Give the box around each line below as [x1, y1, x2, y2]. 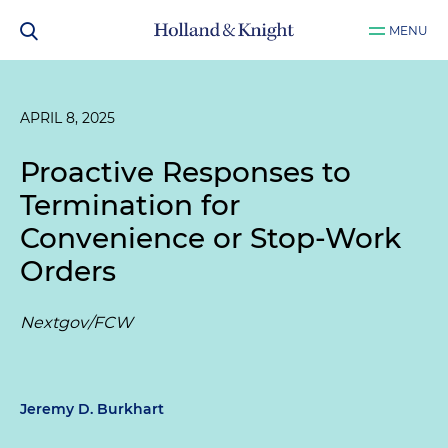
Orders [20, 254, 116, 288]
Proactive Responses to [20, 155, 351, 189]
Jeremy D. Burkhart [20, 400, 164, 418]
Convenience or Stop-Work [20, 221, 401, 255]
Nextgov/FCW [20, 313, 133, 332]
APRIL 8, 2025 [20, 109, 115, 127]
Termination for [20, 188, 240, 222]
